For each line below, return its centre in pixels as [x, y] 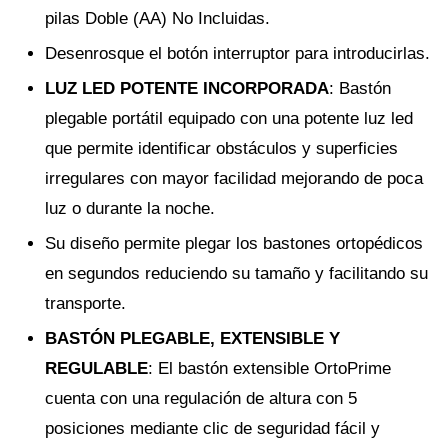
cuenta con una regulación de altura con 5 [201, 398]
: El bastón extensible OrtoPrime [269, 368]
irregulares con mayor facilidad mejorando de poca [234, 178]
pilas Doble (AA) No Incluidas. [157, 18]
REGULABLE [96, 368]
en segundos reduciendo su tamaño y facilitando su [236, 273]
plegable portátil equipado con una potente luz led [229, 118]
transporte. [85, 303]
